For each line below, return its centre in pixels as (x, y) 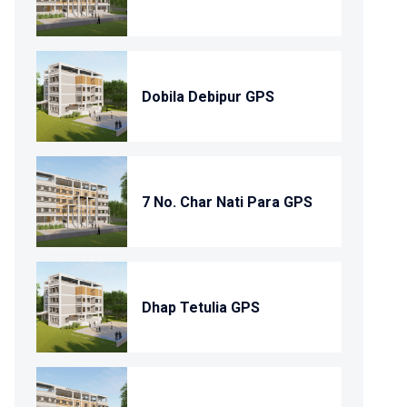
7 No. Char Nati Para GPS (227, 202)
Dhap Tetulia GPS (201, 307)
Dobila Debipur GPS (208, 96)
